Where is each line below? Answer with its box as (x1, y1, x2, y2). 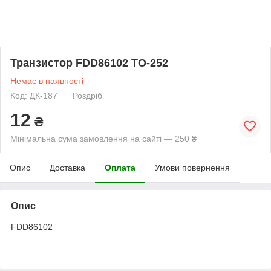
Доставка (50, 162, 85, 172)
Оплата (105, 162, 135, 172)
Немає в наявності (10, 76, 83, 86)
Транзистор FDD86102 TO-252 (10, 56, 168, 69)
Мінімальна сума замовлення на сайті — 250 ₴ (10, 133, 197, 143)
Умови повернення (155, 162, 230, 172)
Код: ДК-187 (10, 90, 57, 100)
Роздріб (73, 90, 102, 100)
